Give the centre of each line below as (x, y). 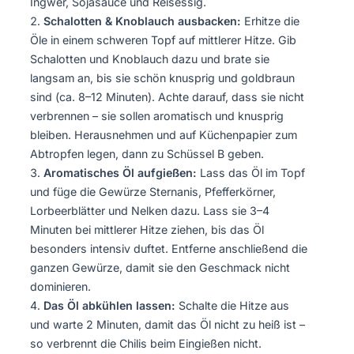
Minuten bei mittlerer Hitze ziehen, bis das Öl (147, 230)
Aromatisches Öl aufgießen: (120, 173)
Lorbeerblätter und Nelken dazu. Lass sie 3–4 (150, 211)
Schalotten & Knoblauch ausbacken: (142, 21)
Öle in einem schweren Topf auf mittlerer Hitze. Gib (163, 40)
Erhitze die (270, 21)
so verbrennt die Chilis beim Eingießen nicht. (146, 344)
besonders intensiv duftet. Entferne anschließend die (169, 249)
